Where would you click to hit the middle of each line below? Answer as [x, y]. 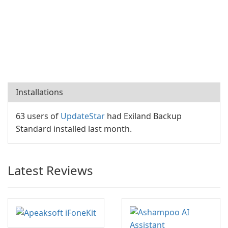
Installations [39, 92]
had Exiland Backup [143, 116]
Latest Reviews [50, 170]
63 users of [38, 116]
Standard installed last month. [74, 129]
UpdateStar [83, 116]
